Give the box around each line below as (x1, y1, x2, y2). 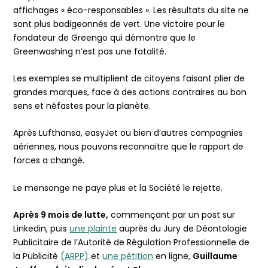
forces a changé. (13, 154, 85, 167)
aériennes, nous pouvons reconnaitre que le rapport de (13, 141, 244, 153)
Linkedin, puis (13, 223, 70, 235)
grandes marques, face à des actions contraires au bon (13, 86, 247, 98)
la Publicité (13, 250, 61, 263)
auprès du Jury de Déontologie (117, 223, 248, 235)
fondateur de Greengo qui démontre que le (13, 31, 196, 44)
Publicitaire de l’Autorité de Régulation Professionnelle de (13, 236, 250, 249)
